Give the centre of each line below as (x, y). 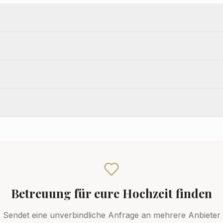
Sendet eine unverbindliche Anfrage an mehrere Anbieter (111, 215)
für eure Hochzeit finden (142, 193)
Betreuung (41, 193)
